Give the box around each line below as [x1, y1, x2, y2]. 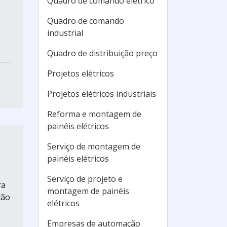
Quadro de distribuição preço [47, 48, 158, 59]
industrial [47, 27, 83, 39]
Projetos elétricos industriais [47, 88, 156, 99]
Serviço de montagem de [47, 141, 140, 152]
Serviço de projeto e [47, 173, 123, 184]
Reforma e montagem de [47, 108, 141, 120]
